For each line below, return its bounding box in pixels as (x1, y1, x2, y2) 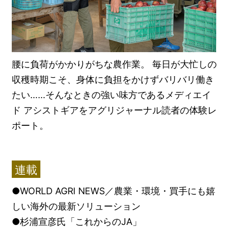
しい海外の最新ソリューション (12, 201, 141, 212)
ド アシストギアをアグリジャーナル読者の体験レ (12, 105, 217, 116)
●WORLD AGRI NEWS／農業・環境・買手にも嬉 (12, 186, 216, 197)
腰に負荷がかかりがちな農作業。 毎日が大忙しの (12, 59, 217, 70)
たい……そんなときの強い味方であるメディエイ (12, 89, 212, 101)
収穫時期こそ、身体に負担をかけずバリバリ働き (12, 74, 215, 85)
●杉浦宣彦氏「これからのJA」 (12, 216, 142, 227)
